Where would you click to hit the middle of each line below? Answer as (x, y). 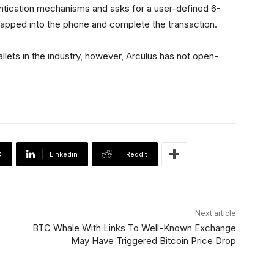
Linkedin (64, 154)
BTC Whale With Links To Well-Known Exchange (134, 228)
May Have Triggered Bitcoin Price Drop (153, 241)
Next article (215, 213)
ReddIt (137, 154)
